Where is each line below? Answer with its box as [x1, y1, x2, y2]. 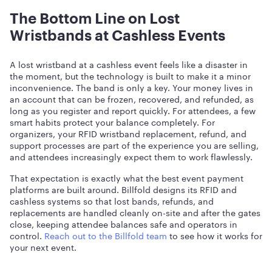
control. [10, 228, 44, 242]
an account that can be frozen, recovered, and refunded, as [10, 92, 254, 105]
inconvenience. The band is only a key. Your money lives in [10, 80, 253, 93]
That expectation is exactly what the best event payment [10, 171, 243, 184]
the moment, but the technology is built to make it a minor [10, 69, 251, 82]
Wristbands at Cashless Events [10, 26, 225, 44]
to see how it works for [167, 228, 262, 242]
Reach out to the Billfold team [44, 228, 167, 242]
